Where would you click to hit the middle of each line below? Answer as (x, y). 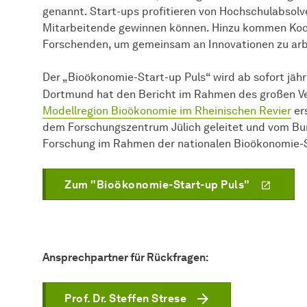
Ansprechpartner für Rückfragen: (126, 258)
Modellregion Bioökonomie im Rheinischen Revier (167, 111)
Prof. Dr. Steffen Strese (125, 299)
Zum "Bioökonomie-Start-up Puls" (157, 185)
